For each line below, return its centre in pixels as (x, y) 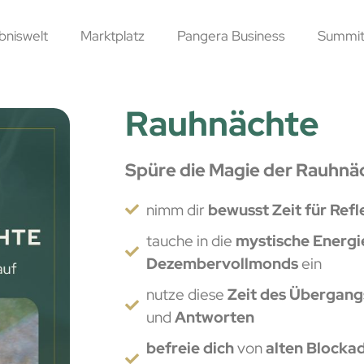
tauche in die (191, 240)
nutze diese (185, 294)
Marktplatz (113, 35)
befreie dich (190, 347)
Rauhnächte (222, 124)
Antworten (214, 316)
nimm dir (177, 209)
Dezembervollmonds (222, 263)
